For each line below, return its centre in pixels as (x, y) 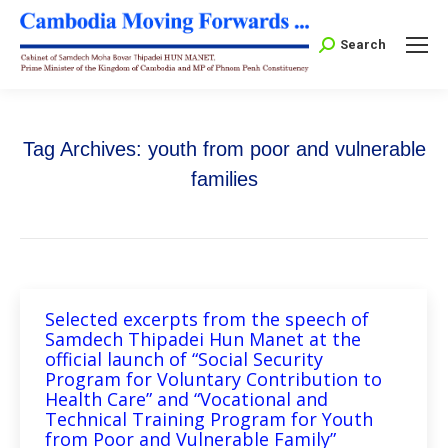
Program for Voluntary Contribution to (213, 379)
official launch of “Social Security (184, 359)
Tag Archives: (85, 149)
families (224, 179)
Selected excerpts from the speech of (207, 319)
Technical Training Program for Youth (209, 419)
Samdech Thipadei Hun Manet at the (203, 339)
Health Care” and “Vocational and (186, 399)
